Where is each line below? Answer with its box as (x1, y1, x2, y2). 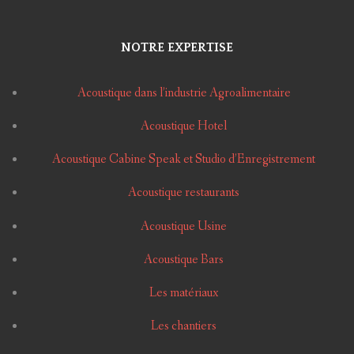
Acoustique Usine (141, 217, 228, 235)
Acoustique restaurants (128, 184, 240, 201)
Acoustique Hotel (141, 118, 228, 135)
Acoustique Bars (144, 250, 224, 268)
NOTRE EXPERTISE (121, 40, 233, 55)
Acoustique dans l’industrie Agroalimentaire (77, 84, 291, 101)
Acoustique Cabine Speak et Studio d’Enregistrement (52, 151, 316, 168)
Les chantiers (151, 318, 217, 335)
